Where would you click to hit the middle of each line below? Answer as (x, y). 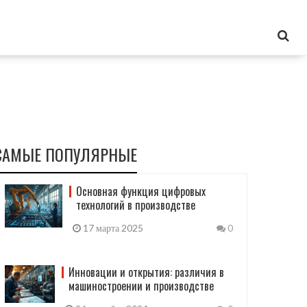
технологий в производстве (136, 205)
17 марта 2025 (112, 228)
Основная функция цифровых (141, 191)
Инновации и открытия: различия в (147, 272)
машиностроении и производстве (142, 286)
